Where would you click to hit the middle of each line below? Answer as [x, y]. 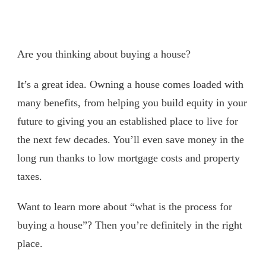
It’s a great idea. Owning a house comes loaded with [130, 84]
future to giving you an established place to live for [128, 121]
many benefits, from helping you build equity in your [132, 102]
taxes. [30, 176]
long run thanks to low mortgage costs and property [129, 158]
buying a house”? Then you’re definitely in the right [130, 225]
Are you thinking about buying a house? [104, 54]
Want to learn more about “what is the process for [125, 206]
